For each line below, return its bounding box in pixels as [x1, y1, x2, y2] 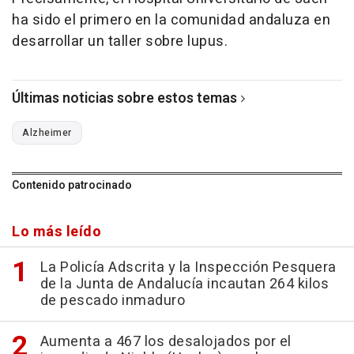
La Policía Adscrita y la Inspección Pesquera [40, 256, 337, 278]
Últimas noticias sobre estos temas [12, 87, 237, 109]
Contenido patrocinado [12, 176, 132, 194]
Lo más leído [12, 220, 101, 243]
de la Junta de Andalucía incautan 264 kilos [40, 273, 329, 295]
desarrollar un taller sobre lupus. [12, 30, 228, 52]
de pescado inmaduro [40, 289, 185, 311]
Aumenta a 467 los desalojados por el [40, 330, 292, 352]
